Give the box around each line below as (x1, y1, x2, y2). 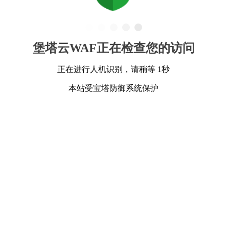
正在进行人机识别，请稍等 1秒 (57, 64, 170, 74)
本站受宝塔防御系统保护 (68, 83, 158, 93)
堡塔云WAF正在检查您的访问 (32, 41, 195, 55)
